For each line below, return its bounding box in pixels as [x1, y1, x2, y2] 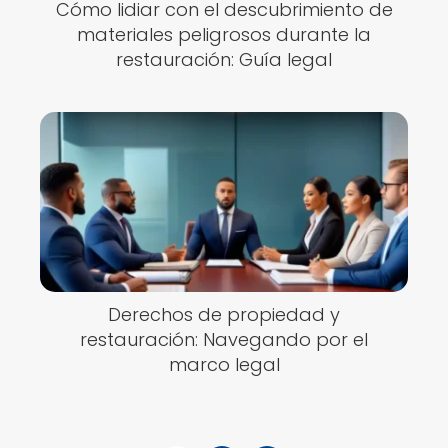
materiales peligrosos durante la [77, 22, 371, 47]
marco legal [168, 352, 280, 377]
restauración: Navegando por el [80, 327, 368, 352]
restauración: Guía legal [116, 47, 332, 72]
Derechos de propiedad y [108, 302, 340, 327]
